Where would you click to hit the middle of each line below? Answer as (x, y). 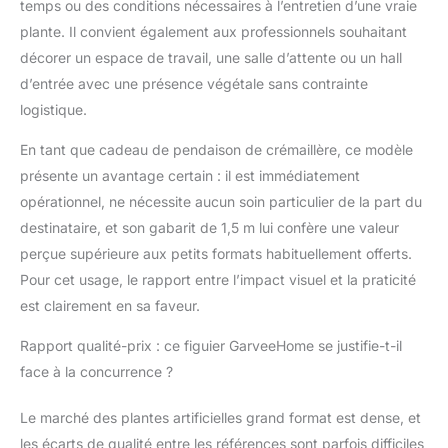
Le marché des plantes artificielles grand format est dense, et (220, 418)
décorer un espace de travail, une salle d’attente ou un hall (211, 58)
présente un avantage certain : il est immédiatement (190, 176)
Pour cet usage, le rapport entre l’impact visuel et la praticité (218, 280)
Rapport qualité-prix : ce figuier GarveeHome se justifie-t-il (211, 346)
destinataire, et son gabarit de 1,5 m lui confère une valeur (209, 228)
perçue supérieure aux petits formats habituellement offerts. (216, 254)
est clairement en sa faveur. (110, 306)
